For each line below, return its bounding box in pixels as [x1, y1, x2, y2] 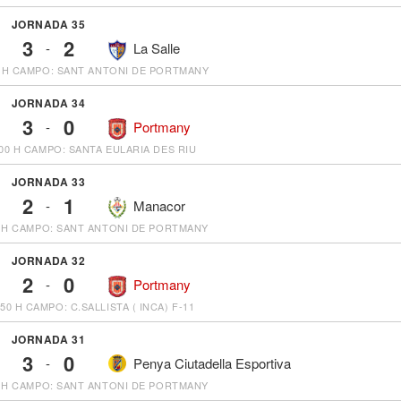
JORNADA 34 [11, 95, 86, 112]
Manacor [133, 196, 186, 216]
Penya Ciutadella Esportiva [133, 354, 292, 373]
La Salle [133, 38, 181, 58]
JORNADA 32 [11, 252, 86, 269]
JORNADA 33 [11, 174, 86, 191]
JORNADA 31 [11, 331, 86, 348]
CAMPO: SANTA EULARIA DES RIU [23, 141, 197, 157]
